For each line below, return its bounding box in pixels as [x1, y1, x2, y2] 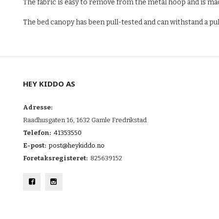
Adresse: [23, 104, 52, 111]
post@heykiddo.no [48, 142, 105, 150]
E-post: [23, 142, 46, 150]
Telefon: [23, 129, 51, 137]
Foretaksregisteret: [23, 154, 88, 162]
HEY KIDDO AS [23, 79, 75, 89]
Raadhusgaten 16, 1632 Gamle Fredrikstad [23, 116, 147, 124]
